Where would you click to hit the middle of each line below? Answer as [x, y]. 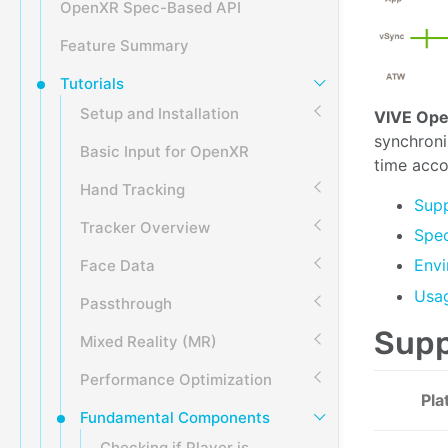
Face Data [117, 265]
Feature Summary [124, 45]
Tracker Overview [145, 227]
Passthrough [126, 303]
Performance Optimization [176, 379]
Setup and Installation [159, 113]
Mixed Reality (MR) [148, 341]
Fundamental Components [175, 417]
